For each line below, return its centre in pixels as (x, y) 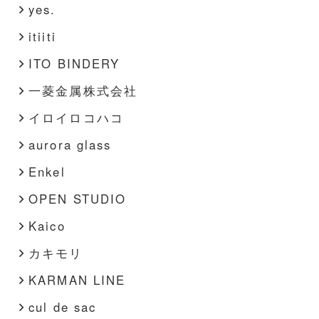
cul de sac (62, 307)
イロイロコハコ (76, 117)
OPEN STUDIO (77, 198)
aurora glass (70, 144)
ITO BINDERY (74, 63)
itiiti (42, 36)
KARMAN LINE (77, 279)
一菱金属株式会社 (83, 90)
